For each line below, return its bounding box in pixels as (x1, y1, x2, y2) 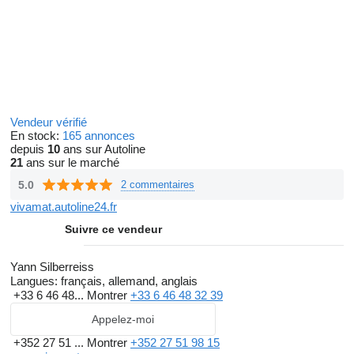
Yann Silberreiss (10, 260, 94, 273)
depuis (10, 142, 47, 156)
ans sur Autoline (60, 142, 145, 156)
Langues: (10, 274, 58, 288)
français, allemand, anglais (58, 274, 198, 288)
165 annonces (62, 129, 135, 142)
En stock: (10, 129, 62, 142)
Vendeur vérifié (10, 115, 90, 129)
